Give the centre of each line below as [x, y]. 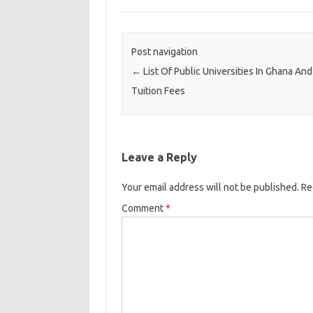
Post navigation [164, 52]
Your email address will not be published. [210, 188]
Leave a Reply [159, 158]
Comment [143, 209]
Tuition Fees [158, 91]
